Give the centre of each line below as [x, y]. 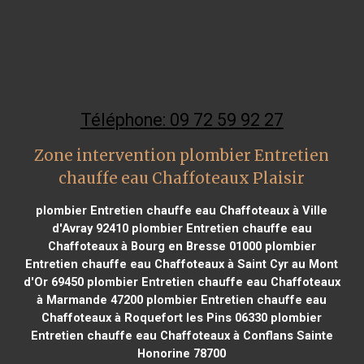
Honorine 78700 [182, 353]
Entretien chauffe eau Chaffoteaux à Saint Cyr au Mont [182, 264]
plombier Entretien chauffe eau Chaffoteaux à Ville [182, 210]
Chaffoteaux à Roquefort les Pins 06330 [155, 317]
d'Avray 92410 [90, 228]
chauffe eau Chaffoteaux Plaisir [182, 178]
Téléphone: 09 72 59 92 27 [182, 119]
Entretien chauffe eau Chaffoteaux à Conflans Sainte [182, 335]
